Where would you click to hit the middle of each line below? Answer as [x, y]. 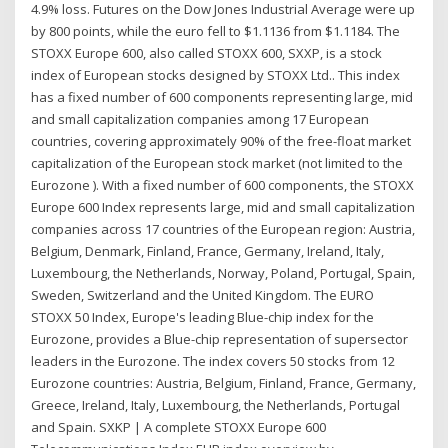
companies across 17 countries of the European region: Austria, [223, 228]
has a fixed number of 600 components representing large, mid [222, 96]
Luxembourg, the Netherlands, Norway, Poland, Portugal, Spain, [223, 272]
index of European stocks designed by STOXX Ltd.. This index [216, 74]
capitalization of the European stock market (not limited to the [217, 162]
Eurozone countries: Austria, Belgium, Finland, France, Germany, [224, 382]
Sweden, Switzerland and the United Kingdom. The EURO [203, 294]
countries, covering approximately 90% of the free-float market [221, 140]
